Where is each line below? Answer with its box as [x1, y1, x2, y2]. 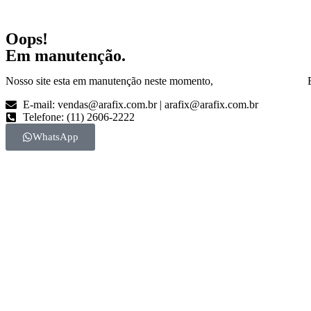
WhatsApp [33, 131, 78, 142]
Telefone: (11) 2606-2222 [23, 111, 135, 123]
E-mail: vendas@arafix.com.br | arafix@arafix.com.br [23, 99, 258, 110]
